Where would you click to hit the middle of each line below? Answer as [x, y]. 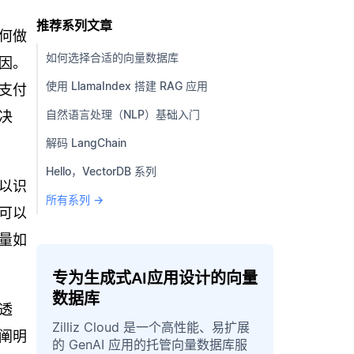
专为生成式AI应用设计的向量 [155, 278]
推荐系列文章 [74, 25]
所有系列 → [75, 199]
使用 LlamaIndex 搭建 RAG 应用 [127, 85]
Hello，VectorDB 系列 [101, 171]
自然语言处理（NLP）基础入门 [123, 114]
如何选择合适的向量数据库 [112, 57]
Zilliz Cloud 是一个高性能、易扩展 [151, 327]
